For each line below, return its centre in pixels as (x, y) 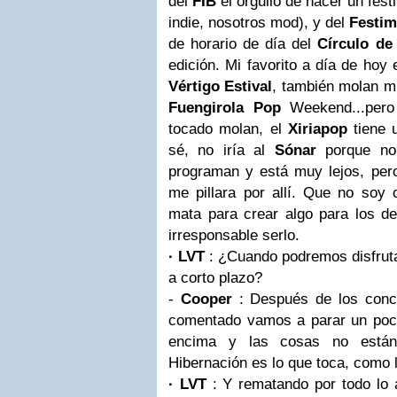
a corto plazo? (215, 278)
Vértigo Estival (221, 86)
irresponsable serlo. (234, 235)
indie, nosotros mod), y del (259, 23)
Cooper (206, 299)
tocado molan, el (228, 129)
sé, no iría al (222, 150)
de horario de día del (243, 44)
